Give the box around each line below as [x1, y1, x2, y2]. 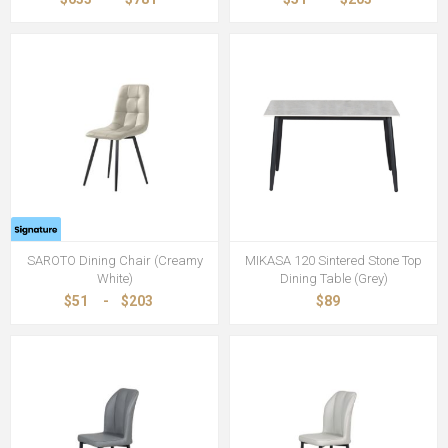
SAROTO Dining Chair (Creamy [26, 253, 203, 268]
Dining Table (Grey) [279, 271, 388, 286]
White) [96, 271, 133, 286]
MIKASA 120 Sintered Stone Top [245, 253, 422, 268]
